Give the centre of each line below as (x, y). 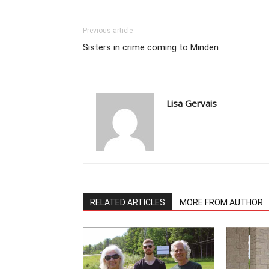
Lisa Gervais (192, 103)
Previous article (108, 31)
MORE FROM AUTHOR (221, 202)
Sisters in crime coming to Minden (151, 47)
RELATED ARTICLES (128, 202)
